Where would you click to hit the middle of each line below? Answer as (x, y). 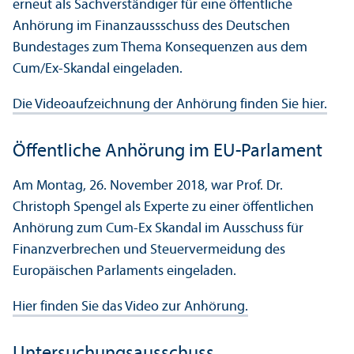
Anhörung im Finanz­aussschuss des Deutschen (151, 26)
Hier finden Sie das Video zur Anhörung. (130, 307)
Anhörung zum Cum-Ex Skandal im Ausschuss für (158, 228)
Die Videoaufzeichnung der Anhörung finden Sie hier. (170, 104)
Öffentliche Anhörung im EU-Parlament (168, 151)
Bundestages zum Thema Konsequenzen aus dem (160, 47)
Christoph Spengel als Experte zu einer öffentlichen (163, 207)
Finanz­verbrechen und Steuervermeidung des (149, 250)
